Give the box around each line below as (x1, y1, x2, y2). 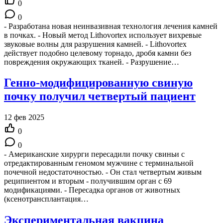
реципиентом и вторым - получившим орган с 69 (4, 177, 172, 186)
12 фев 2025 (4, 113, 44, 122)
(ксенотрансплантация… (4, 195, 89, 204)
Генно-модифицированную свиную (4, 76, 193, 90)
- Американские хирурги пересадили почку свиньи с (4, 150, 185, 159)
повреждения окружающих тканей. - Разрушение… (4, 57, 179, 66)
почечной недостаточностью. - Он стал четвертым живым (4, 168, 202, 177)
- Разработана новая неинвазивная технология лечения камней (4, 21, 218, 30)
